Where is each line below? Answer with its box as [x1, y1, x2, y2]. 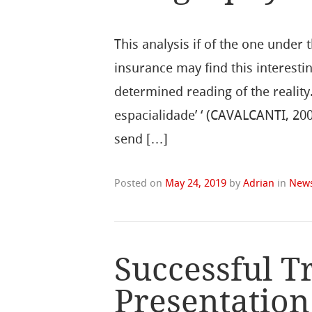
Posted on [114, 176, 166, 189]
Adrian [243, 176, 275, 189]
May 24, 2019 [165, 176, 227, 189]
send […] [114, 130, 169, 147]
